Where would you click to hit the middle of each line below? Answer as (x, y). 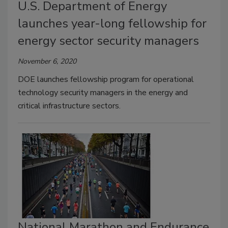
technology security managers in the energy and (103, 93)
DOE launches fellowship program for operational (106, 80)
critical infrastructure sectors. (69, 106)
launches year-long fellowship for (112, 24)
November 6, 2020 (47, 62)
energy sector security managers (108, 41)
